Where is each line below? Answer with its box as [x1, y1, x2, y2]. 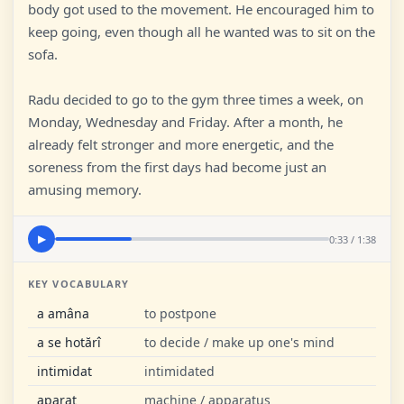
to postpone [144, 305, 216, 322]
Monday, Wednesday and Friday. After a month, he [28, 113, 343, 131]
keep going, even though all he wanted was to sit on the [28, 23, 375, 41]
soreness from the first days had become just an [28, 158, 326, 176]
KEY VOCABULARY [28, 277, 130, 290]
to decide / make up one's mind [144, 334, 335, 351]
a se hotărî [37, 334, 101, 351]
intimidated [144, 363, 215, 380]
